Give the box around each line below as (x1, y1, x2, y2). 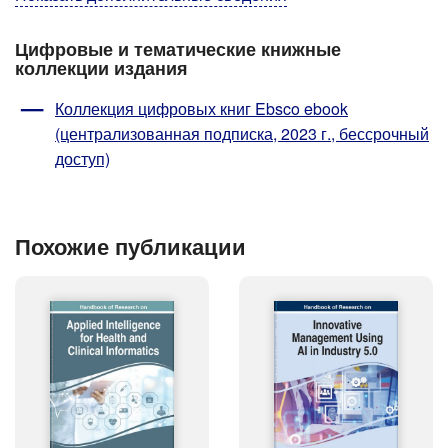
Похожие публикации (15, 229, 246, 262)
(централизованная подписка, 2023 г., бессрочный (55, 122, 429, 146)
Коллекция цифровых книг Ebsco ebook (55, 97, 348, 121)
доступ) (55, 147, 110, 171)
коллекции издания (15, 55, 188, 81)
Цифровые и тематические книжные (15, 36, 341, 62)
